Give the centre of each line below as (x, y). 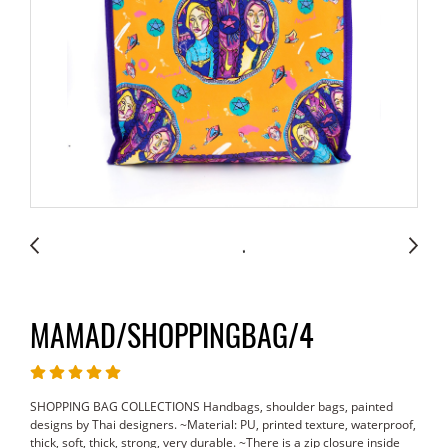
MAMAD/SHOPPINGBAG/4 (172, 335)
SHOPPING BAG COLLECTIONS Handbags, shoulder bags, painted (211, 406)
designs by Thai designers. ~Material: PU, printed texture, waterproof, (223, 424)
